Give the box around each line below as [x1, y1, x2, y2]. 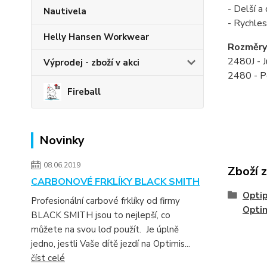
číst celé [31, 252, 65, 264]
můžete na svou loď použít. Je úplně [31, 223, 179, 235]
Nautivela [44, 5, 86, 17]
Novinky [39, 132, 85, 148]
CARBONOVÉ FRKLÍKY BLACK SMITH [31, 175, 200, 188]
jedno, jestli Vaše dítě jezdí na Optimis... [31, 238, 190, 250]
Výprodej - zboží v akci [44, 57, 139, 69]
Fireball [67, 86, 101, 98]
